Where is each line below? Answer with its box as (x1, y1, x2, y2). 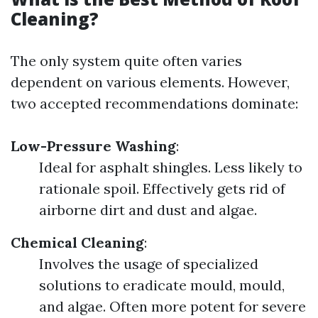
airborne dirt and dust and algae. (39, 201, 257, 219)
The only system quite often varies (11, 52, 242, 70)
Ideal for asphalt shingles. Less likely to (39, 158, 302, 176)
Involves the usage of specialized (39, 255, 258, 273)
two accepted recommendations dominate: (11, 94, 298, 112)
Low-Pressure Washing (11, 137, 176, 155)
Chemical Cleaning (11, 234, 144, 251)
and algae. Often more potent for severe (39, 297, 306, 315)
